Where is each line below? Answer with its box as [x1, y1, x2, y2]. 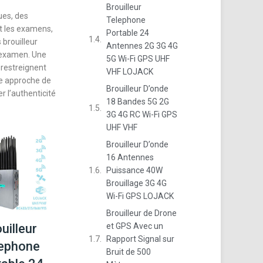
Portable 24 [106, 28, 150, 38]
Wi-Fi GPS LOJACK [106, 191, 174, 201]
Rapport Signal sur [106, 234, 175, 244]
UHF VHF [106, 123, 138, 132]
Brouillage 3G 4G [106, 178, 167, 188]
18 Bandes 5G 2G [106, 97, 170, 106]
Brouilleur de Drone [106, 208, 177, 218]
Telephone [106, 15, 146, 25]
